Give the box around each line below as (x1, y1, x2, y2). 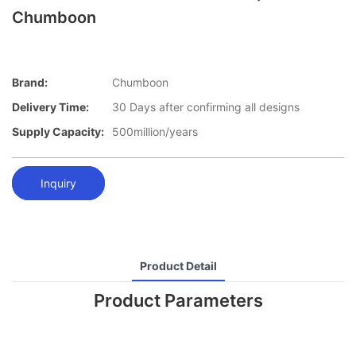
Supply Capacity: (12, 125, 104, 139)
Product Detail (139, 258, 217, 273)
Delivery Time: (12, 100, 89, 114)
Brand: (12, 75, 48, 90)
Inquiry (41, 176, 76, 190)
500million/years (112, 125, 198, 139)
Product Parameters (93, 289, 263, 311)
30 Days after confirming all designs (112, 100, 300, 114)
